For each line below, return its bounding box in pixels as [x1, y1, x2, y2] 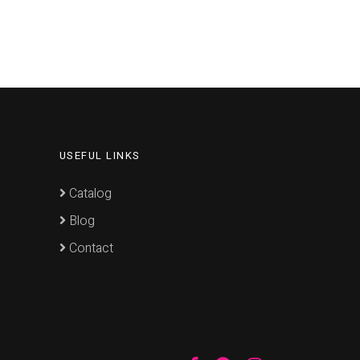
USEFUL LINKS [59, 147, 141, 163]
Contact [65, 238, 113, 258]
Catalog [65, 183, 112, 203]
